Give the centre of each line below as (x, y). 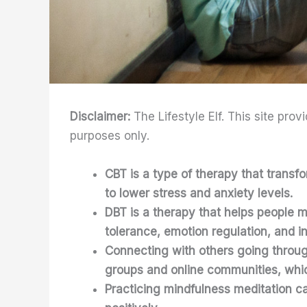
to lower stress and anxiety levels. (199, 193)
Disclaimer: (102, 117)
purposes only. (110, 136)
